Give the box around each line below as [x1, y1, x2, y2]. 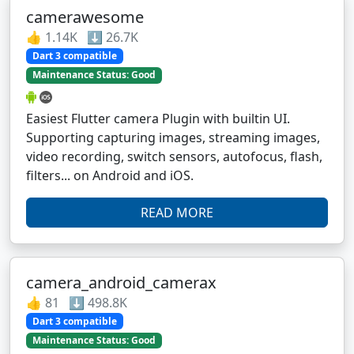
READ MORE [141, 203, 213, 221]
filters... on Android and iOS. [26, 166, 194, 184]
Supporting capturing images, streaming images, [26, 128, 320, 146]
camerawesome [26, 6, 144, 28]
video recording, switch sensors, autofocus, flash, [26, 147, 322, 165]
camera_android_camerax [26, 271, 217, 293]
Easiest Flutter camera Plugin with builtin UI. [26, 109, 290, 127]
